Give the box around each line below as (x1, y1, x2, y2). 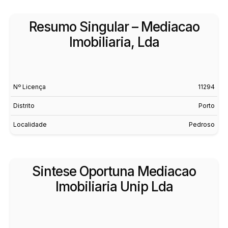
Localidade (13, 121, 47, 128)
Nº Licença (13, 83, 46, 91)
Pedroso (189, 121, 215, 128)
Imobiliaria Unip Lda (55, 178, 173, 194)
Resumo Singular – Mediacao (28, 19, 199, 35)
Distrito (13, 102, 35, 109)
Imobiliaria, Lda (69, 34, 159, 50)
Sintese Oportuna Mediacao (32, 163, 196, 179)
